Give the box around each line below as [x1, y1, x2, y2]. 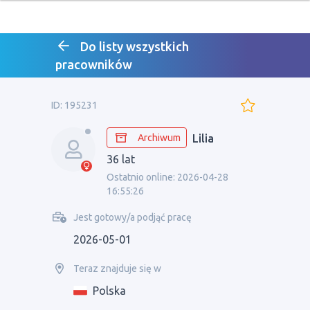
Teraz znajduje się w [73, 263, 161, 274]
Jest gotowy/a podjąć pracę [73, 212, 192, 223]
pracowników [55, 57, 132, 71]
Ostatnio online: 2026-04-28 [107, 172, 228, 183]
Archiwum [138, 132, 181, 143]
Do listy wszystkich [80, 39, 189, 53]
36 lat [107, 153, 135, 165]
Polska [93, 284, 126, 297]
